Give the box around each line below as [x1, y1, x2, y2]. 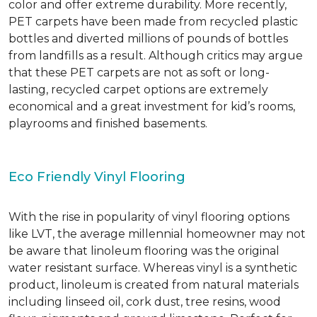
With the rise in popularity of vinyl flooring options [8, 210, 289, 224]
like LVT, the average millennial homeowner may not [8, 227, 306, 241]
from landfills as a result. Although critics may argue [8, 49, 303, 62]
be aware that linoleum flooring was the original [8, 244, 279, 258]
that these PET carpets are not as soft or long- [8, 66, 270, 79]
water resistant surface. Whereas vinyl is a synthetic [8, 261, 297, 275]
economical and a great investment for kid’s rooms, [8, 100, 295, 113]
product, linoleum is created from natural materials [8, 278, 299, 292]
